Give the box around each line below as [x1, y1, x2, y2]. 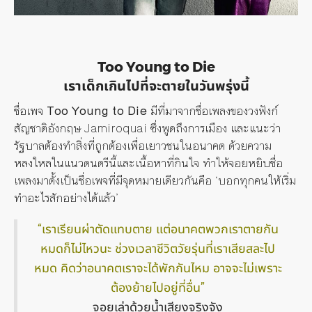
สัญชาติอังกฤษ [14, 118, 81, 137]
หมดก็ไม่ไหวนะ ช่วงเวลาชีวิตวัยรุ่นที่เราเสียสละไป [40, 240, 275, 256]
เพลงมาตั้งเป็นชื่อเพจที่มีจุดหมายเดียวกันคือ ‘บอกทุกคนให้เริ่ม [14, 171, 296, 189]
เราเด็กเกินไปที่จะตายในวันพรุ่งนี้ [63, 77, 249, 94]
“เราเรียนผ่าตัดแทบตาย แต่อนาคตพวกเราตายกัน [37, 221, 279, 236]
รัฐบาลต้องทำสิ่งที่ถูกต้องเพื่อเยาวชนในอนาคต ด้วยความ [14, 136, 272, 155]
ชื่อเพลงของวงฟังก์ [196, 101, 278, 120]
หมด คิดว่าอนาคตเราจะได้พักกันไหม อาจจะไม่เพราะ [33, 260, 282, 275]
